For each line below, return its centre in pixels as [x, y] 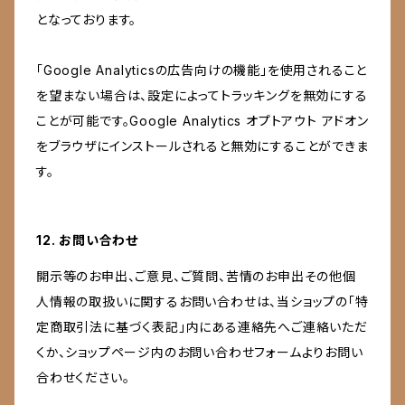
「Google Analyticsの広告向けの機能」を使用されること [202, 71]
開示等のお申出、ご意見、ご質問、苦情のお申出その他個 [196, 277]
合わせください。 [83, 378]
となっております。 [87, 20]
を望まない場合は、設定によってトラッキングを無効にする [202, 96]
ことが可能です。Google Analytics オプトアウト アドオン [202, 121]
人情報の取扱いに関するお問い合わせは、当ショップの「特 [202, 302]
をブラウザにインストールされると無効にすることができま [202, 146]
